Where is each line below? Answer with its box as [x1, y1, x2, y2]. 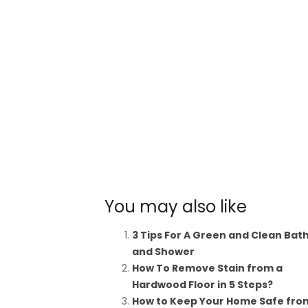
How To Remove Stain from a [132, 261, 283, 275]
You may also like [104, 195, 247, 218]
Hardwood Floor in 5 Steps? [132, 278, 273, 291]
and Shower [132, 245, 195, 258]
